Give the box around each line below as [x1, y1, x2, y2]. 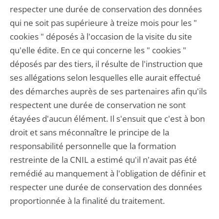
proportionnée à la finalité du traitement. [10, 195, 165, 206]
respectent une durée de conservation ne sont [10, 99, 186, 110]
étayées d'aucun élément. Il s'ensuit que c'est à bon [10, 113, 205, 124]
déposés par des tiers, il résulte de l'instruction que [10, 58, 203, 69]
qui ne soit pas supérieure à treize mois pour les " [10, 17, 197, 28]
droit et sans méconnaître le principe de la [10, 127, 169, 138]
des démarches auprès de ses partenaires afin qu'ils [10, 86, 207, 97]
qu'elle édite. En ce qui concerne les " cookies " [10, 44, 186, 56]
